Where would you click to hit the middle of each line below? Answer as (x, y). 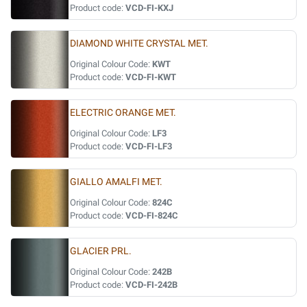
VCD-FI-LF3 (149, 146)
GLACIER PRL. (101, 251)
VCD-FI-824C (152, 216)
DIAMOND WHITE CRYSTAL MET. (139, 44)
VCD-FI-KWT (151, 77)
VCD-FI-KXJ (149, 8)
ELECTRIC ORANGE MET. (123, 113)
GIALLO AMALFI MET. (116, 182)
